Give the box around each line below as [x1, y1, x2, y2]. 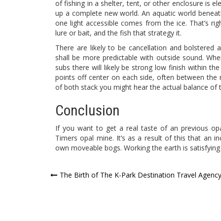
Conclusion [55, 101, 120, 119]
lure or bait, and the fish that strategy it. [55, 28, 182, 37]
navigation [50, 185, 111, 203]
